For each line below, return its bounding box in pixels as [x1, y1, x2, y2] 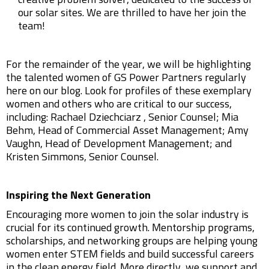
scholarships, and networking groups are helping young [6, 236, 258, 247]
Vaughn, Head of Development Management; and [6, 139, 232, 150]
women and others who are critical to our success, [6, 99, 232, 110]
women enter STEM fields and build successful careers [6, 249, 254, 260]
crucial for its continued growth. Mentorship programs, [6, 223, 255, 234]
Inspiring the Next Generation [6, 190, 151, 201]
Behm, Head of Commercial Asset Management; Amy [6, 125, 249, 136]
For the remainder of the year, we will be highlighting [6, 59, 251, 70]
